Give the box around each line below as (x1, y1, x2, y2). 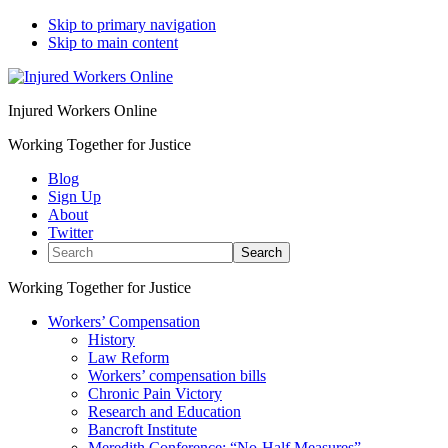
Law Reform (88, 349, 169, 366)
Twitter (48, 224, 93, 241)
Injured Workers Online (8, 102, 157, 119)
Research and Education (88, 403, 241, 420)
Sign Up (48, 188, 101, 205)
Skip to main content (48, 34, 178, 51)
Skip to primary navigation (48, 16, 216, 33)
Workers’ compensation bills (88, 367, 266, 384)
